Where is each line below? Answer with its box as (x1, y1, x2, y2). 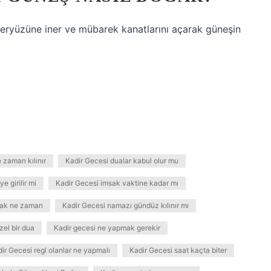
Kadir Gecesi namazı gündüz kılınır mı (62, 201, 189, 210)
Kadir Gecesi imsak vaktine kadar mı (56, 178, 178, 188)
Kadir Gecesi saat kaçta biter (129, 246, 227, 255)
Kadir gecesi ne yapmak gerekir (54, 223, 160, 232)
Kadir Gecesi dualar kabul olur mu (65, 156, 178, 165)
